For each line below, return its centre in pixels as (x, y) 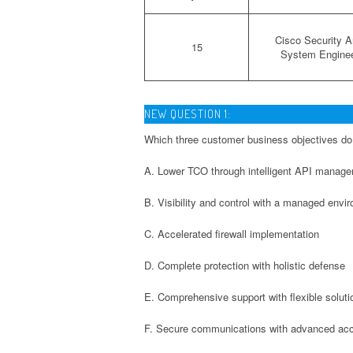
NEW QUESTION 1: (188, 113)
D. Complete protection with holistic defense (245, 265)
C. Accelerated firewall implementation (232, 233)
